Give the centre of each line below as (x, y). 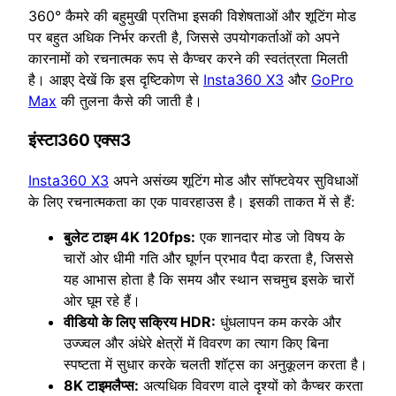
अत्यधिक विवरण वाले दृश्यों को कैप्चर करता (251, 385)
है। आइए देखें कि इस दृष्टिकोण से (116, 80)
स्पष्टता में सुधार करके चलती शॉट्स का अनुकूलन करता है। (216, 364)
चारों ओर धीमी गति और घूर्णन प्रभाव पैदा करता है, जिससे (209, 258)
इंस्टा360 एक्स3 (80, 141)
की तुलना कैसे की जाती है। (129, 101)
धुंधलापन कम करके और (278, 321)
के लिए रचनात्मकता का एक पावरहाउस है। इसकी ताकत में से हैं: (191, 201)
